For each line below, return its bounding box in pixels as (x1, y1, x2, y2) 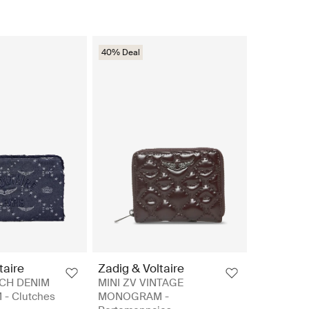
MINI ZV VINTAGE (98, 276, 183, 290)
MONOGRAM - (98, 290, 169, 304)
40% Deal (101, 46, 140, 58)
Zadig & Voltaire (98, 261, 184, 277)
